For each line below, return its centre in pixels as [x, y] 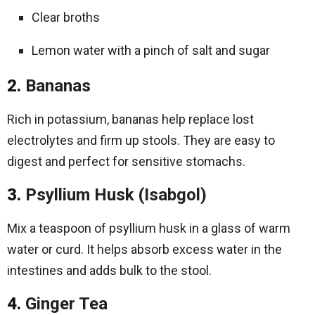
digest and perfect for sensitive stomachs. [126, 161]
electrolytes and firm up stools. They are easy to [141, 140]
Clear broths [66, 17]
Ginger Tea [66, 304]
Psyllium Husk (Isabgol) [116, 195]
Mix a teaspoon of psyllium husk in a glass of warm [149, 228]
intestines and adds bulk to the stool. [109, 270]
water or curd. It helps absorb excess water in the [144, 249]
